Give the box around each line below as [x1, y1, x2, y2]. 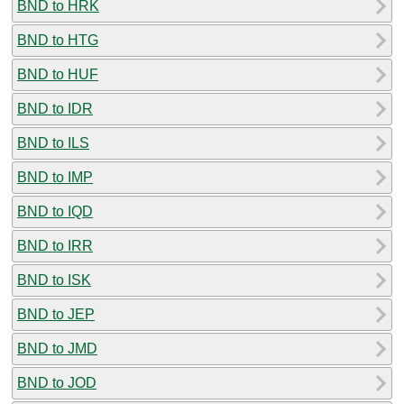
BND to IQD [17, 203, 93, 219]
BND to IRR [17, 237, 93, 253]
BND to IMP [17, 169, 93, 185]
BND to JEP [17, 306, 95, 322]
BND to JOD [17, 374, 96, 390]
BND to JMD [17, 340, 97, 356]
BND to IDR [17, 100, 93, 116]
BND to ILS [17, 134, 89, 151]
